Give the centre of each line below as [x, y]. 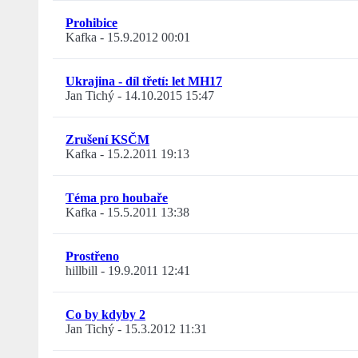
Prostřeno [92, 257]
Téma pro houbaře [117, 198]
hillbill [82, 271]
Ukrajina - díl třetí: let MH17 [144, 82]
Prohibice [91, 23]
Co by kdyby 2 [105, 315]
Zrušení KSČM [107, 140]
